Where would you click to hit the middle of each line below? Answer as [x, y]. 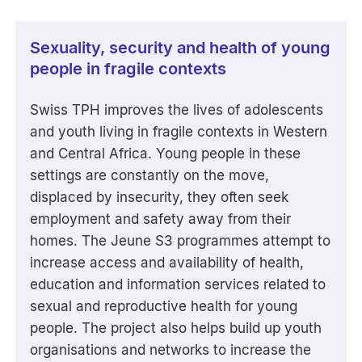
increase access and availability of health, [167, 263]
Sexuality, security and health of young [181, 47]
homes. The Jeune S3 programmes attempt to [181, 241]
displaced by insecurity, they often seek [160, 198]
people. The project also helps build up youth [176, 328]
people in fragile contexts [128, 68]
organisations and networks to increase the [171, 350]
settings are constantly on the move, [150, 176]
